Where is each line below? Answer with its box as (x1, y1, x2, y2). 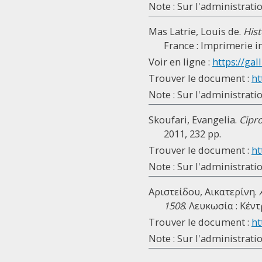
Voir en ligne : (149, 55, 212, 68)
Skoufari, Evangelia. (149, 113, 239, 126)
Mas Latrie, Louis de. (149, 25, 243, 38)
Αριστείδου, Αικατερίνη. (149, 185, 259, 198)
